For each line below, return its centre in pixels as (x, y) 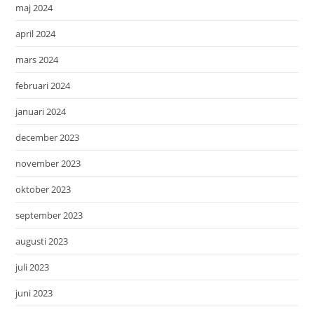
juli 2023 (33, 267)
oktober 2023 (43, 190)
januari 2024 (41, 112)
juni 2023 (34, 293)
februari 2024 (43, 86)
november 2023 (48, 164)
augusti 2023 (42, 241)
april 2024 (36, 34)
